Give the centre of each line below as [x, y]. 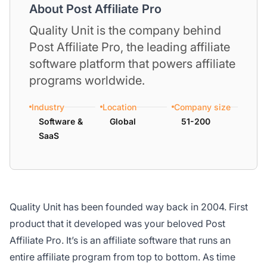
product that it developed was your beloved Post [117, 223]
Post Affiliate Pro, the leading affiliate [130, 47]
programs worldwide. [87, 80]
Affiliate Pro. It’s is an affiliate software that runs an [120, 240]
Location [120, 107]
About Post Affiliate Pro [95, 9]
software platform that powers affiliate [132, 63]
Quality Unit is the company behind [125, 30]
